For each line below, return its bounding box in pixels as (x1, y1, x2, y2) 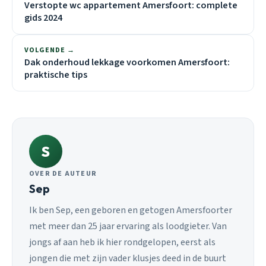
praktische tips (24, 68, 87, 82)
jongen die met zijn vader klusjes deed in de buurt (29, 251, 226, 265)
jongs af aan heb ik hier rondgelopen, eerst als (29, 235, 216, 249)
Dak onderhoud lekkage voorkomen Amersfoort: (24, 56, 230, 69)
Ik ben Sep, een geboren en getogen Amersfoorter (29, 203, 232, 217)
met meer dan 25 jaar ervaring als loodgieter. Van (29, 219, 227, 233)
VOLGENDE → (24, 45, 75, 56)
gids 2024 (24, 11, 62, 25)
